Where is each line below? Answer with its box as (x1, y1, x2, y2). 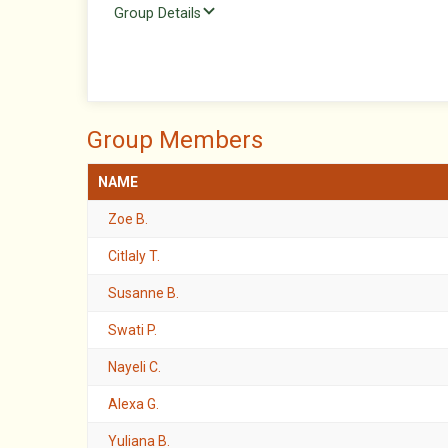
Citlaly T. (108, 247, 160, 264)
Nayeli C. (108, 358, 161, 375)
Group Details (114, 5, 201, 22)
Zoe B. (108, 210, 148, 227)
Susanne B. (108, 284, 179, 301)
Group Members (87, 125, 263, 154)
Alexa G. (108, 395, 159, 412)
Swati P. (108, 321, 157, 338)
